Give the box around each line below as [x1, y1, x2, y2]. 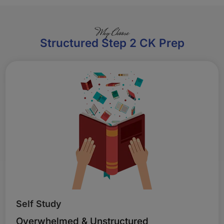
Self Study [16, 198, 62, 209]
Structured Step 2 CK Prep [39, 36, 184, 50]
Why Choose [95, 25, 128, 42]
